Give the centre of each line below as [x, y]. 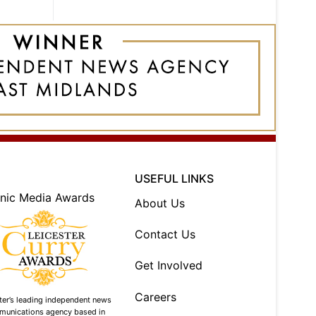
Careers [156, 297]
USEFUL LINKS [175, 179]
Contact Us [165, 235]
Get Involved [169, 266]
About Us [160, 203]
